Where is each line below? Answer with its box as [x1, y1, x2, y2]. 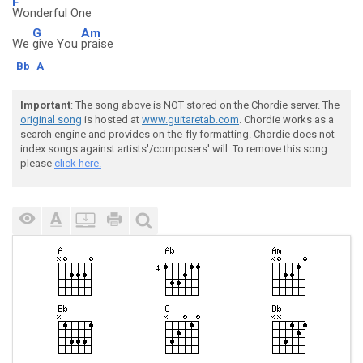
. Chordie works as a [239, 113, 334, 126]
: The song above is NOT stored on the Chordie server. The [70, 99, 340, 111]
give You [32, 36, 81, 51]
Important [20, 99, 70, 111]
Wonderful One [12, 6, 92, 20]
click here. [54, 157, 101, 169]
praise [81, 36, 113, 51]
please [20, 157, 54, 169]
